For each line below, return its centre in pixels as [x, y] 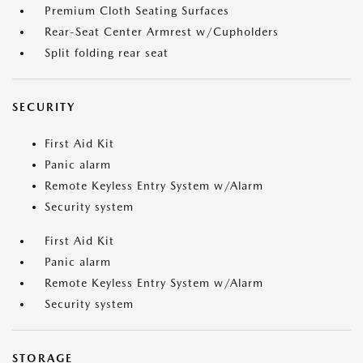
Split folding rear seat [107, 53]
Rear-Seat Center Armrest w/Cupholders [162, 32]
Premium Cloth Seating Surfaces [137, 11]
